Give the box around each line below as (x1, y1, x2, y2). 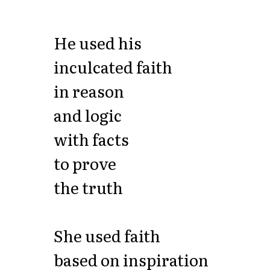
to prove (53, 151, 116, 175)
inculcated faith (53, 55, 172, 79)
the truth (53, 175, 123, 199)
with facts (53, 127, 129, 151)
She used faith (53, 224, 160, 248)
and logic (53, 103, 122, 127)
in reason (53, 79, 124, 103)
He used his (53, 31, 142, 55)
